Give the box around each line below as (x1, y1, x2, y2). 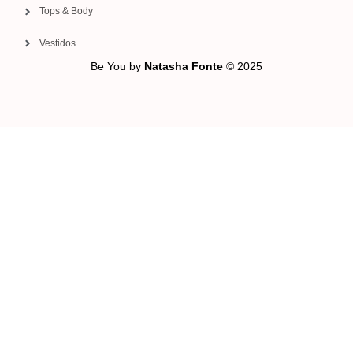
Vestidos (39, 37, 76, 49)
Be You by (91, 59, 144, 72)
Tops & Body (39, 6, 94, 17)
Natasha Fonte (144, 59, 223, 72)
